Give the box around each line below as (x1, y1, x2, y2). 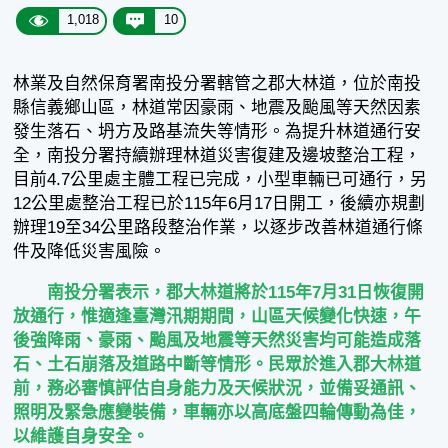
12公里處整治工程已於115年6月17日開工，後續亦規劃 (13, 193, 426, 213)
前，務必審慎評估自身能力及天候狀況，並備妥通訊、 (13, 378, 422, 398)
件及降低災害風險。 (13, 241, 167, 261)
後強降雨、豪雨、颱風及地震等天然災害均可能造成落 (13, 330, 422, 350)
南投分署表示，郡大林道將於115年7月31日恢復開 (47, 282, 425, 302)
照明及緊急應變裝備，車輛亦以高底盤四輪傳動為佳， (13, 402, 422, 422)
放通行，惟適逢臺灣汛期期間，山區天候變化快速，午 (13, 306, 422, 326)
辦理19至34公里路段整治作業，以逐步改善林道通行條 (13, 217, 424, 237)
